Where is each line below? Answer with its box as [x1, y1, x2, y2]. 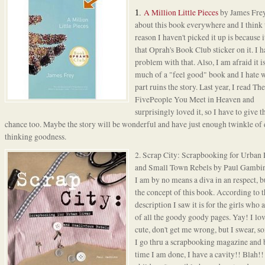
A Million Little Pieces [143, 7, 220, 18]
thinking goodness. [4, 131, 66, 143]
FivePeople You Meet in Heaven [134, 94, 243, 105]
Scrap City [142, 150, 177, 161]
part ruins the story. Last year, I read [134, 82, 253, 93]
